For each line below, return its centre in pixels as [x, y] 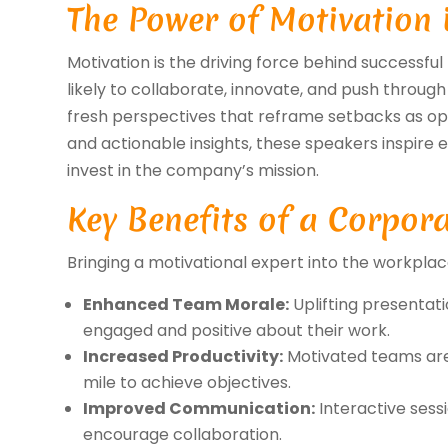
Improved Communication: [199, 408]
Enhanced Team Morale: [186, 304]
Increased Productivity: [183, 356]
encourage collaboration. [183, 434]
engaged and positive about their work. [237, 330]
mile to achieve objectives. [187, 382]
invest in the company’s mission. [193, 170]
